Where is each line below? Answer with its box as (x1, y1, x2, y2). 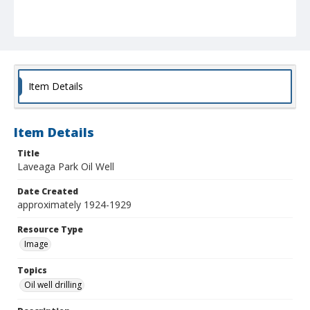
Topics (17, 264, 47, 277)
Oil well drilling (24, 279, 82, 291)
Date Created (17, 185, 78, 198)
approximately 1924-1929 (17, 198, 131, 212)
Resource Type (17, 224, 83, 236)
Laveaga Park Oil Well (17, 160, 114, 174)
